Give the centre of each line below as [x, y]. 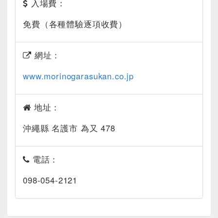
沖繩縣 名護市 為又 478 [69, 128]
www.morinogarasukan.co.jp [79, 76]
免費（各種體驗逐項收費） [75, 24]
